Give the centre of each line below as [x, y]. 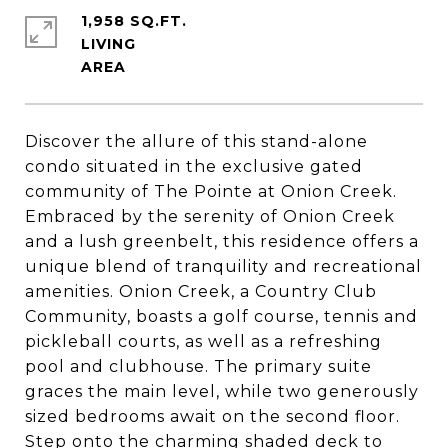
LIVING [108, 44]
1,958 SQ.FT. [134, 21]
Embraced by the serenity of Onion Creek [210, 216]
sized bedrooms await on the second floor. [212, 416]
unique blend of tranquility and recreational [223, 266]
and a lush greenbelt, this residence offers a [222, 241]
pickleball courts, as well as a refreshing [203, 341]
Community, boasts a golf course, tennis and [221, 316]
